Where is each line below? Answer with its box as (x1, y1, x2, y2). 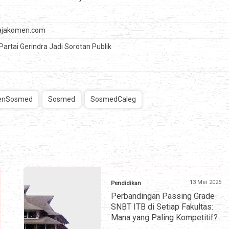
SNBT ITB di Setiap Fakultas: (111, 202, 213, 212)
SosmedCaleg (90, 95, 136, 104)
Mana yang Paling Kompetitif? (111, 213, 218, 223)
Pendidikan (111, 180, 141, 187)
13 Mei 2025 (190, 179, 221, 186)
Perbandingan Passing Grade (111, 191, 215, 201)
